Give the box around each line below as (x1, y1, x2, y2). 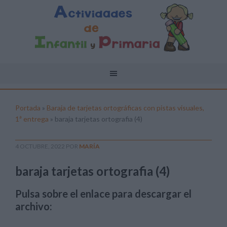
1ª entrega (15, 115, 49, 123)
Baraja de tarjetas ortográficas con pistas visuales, (47, 103, 204, 112)
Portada (15, 103, 41, 112)
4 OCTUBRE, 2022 (15, 142, 65, 150)
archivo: (15, 200, 52, 212)
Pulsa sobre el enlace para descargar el (15, 187, 192, 200)
